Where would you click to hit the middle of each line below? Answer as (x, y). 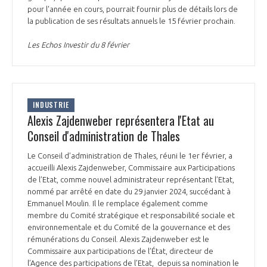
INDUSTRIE (51, 105)
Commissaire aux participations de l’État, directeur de (120, 251)
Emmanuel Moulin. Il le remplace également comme (118, 203)
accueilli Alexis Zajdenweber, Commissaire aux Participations (131, 167)
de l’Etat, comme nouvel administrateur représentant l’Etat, (131, 179)
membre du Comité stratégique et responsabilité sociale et (131, 215)
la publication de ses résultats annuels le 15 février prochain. (132, 21)
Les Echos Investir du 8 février (78, 44)
